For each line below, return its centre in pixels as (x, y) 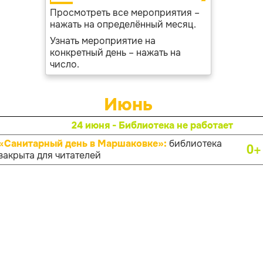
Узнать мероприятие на (102, 41)
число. (64, 64)
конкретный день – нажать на (115, 53)
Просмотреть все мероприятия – (124, 13)
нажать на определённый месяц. (123, 24)
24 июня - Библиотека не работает (152, 125)
